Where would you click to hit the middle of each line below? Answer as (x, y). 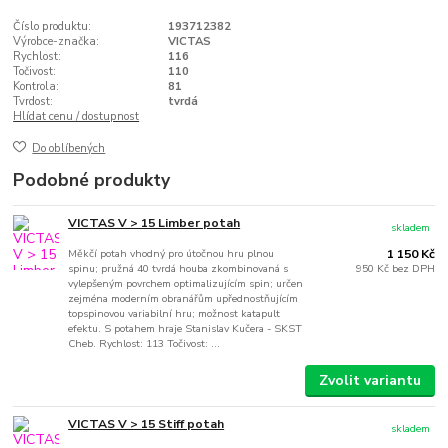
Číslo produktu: (52, 26)
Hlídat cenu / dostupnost (76, 116)
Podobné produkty (92, 180)
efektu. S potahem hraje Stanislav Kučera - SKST (185, 329)
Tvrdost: (33, 101)
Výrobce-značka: (56, 41)
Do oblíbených (69, 149)
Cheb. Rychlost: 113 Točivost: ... (144, 344)
